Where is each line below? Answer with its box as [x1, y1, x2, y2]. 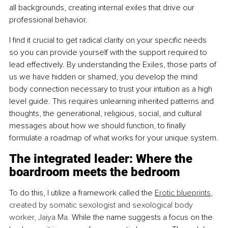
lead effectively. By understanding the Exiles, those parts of [9, 60, 218, 70]
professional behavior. [9, 15, 88, 25]
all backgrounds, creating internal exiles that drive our [9, 3, 196, 13]
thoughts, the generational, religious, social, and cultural [9, 108, 204, 119]
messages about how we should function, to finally [9, 121, 188, 131]
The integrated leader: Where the [9, 152, 195, 166]
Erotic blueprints [155, 188, 211, 198]
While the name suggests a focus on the [72, 212, 215, 223]
